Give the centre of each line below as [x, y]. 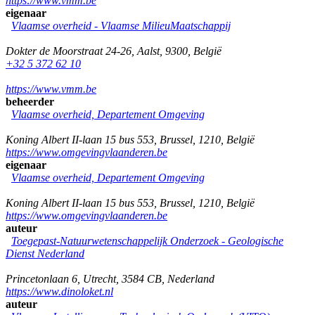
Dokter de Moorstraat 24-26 [69, 51]
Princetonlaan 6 [41, 278]
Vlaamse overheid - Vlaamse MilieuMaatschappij [121, 25]
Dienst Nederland [45, 253]
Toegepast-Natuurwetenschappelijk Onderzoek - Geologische [147, 240]
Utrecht [99, 278]
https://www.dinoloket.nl [59, 291]
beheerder [30, 101]
